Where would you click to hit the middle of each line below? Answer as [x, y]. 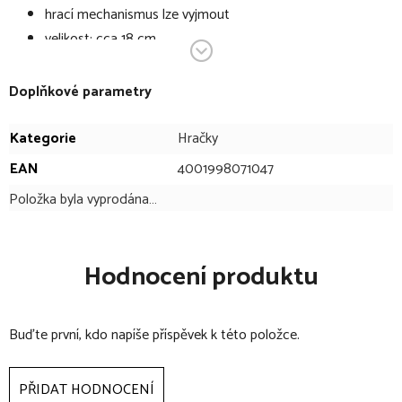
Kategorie [43, 138]
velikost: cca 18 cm [100, 39]
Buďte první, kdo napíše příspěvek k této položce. [154, 335]
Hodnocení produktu [201, 277]
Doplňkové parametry [80, 92]
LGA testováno [90, 63]
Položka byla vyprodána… [83, 199]
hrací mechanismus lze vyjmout [137, 14]
